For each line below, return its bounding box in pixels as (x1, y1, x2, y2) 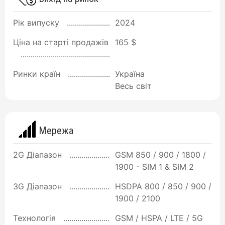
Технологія (13, 212, 56, 223)
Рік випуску (13, 17, 59, 28)
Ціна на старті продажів (13, 37, 108, 47)
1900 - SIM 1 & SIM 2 (115, 161, 194, 172)
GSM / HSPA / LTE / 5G (115, 212, 203, 223)
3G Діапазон (13, 181, 62, 191)
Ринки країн (13, 68, 60, 79)
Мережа (36, 124, 73, 137)
